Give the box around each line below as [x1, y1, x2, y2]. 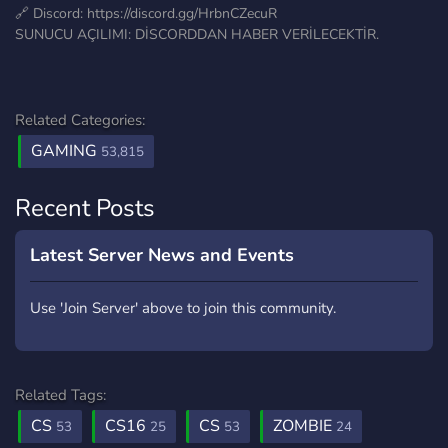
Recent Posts [15, 192, 155, 224]
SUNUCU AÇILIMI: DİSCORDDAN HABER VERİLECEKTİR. [15, 25, 379, 44]
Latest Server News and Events [30, 243, 294, 267]
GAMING [31, 140, 101, 162]
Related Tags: [15, 385, 106, 405]
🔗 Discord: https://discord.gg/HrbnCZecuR [15, 4, 277, 23]
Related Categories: [15, 110, 145, 130]
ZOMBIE [273, 415, 336, 437]
